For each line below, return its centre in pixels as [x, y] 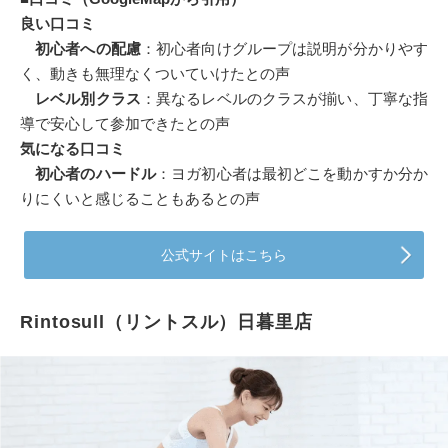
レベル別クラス [80, 99]
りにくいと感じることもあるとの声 [140, 199]
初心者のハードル [88, 174]
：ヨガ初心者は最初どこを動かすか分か [292, 174]
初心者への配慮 [80, 49]
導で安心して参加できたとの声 [125, 124]
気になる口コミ [72, 149]
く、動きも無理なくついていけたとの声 [155, 74]
